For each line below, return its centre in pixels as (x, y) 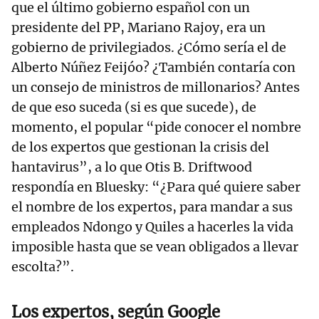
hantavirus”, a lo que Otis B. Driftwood (132, 167)
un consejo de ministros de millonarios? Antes (156, 88)
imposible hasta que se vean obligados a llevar (155, 247)
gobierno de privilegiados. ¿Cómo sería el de (149, 48)
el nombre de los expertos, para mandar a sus (152, 207)
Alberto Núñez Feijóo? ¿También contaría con (153, 68)
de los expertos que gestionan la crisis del (140, 147)
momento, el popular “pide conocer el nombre (156, 127)
